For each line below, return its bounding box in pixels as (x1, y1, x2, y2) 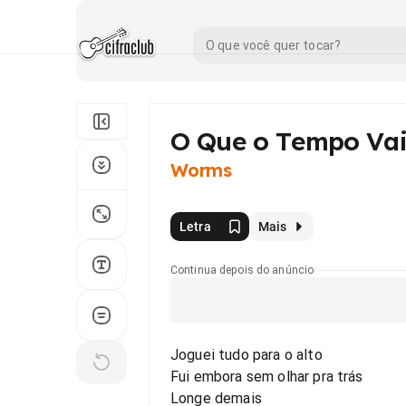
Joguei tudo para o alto (170, 346, 323, 363)
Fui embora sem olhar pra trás (170, 368, 363, 385)
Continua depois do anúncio (170, 264, 314, 276)
